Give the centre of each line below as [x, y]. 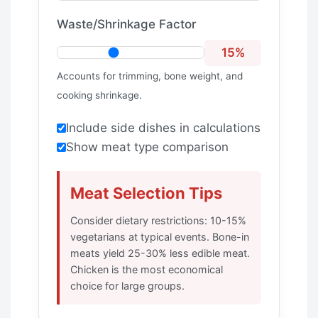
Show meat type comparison [147, 147]
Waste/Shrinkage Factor [127, 24]
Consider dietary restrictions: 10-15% [158, 220]
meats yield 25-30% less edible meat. [160, 253]
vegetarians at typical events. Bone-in [160, 236]
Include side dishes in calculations [163, 127]
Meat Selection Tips [146, 193]
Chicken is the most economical [147, 269]
